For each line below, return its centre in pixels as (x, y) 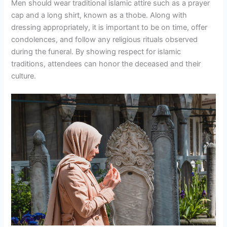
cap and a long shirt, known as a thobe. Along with (99, 15)
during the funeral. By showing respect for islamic (96, 51)
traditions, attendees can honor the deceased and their (106, 64)
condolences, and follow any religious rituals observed (105, 39)
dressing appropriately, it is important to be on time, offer (109, 27)
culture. (24, 76)
